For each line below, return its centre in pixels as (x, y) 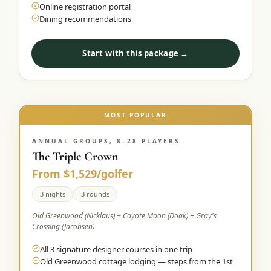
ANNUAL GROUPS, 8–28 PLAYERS (106, 141)
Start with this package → (135, 53)
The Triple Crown (76, 157)
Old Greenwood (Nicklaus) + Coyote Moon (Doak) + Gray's (125, 216)
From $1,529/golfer (83, 174)
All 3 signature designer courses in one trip (116, 249)
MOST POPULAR (135, 115)
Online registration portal (85, 7)
